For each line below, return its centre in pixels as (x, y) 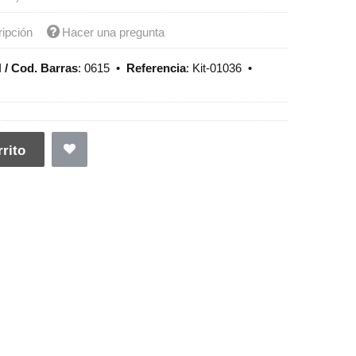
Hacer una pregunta (114, 32)
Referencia (157, 68)
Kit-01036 (217, 68)
